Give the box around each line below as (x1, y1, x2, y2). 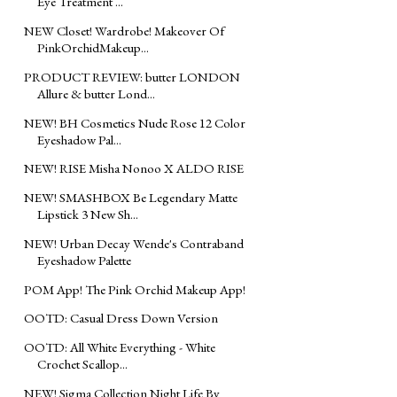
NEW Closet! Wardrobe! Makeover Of (24, 22, 224, 40)
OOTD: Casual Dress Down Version (24, 309, 218, 327)
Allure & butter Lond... (37, 84, 155, 102)
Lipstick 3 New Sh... (37, 206, 138, 223)
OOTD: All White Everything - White (24, 339, 215, 356)
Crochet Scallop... (37, 355, 128, 373)
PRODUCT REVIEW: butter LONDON (24, 67, 240, 85)
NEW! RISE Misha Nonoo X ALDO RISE (24, 160, 244, 177)
